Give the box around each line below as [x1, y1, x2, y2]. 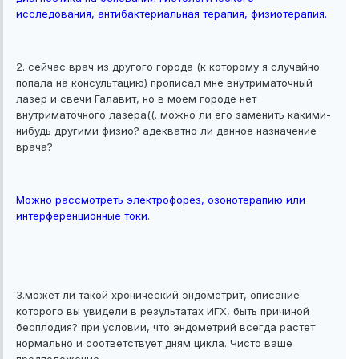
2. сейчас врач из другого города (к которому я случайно [16, 60, 320, 74]
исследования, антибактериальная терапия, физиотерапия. [16, 7, 327, 21]
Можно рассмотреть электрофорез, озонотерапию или [16, 193, 305, 207]
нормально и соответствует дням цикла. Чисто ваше [16, 337, 292, 350]
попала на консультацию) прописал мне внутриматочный [16, 76, 313, 90]
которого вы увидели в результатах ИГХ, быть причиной [16, 305, 309, 318]
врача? [16, 140, 53, 154]
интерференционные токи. [16, 209, 150, 223]
